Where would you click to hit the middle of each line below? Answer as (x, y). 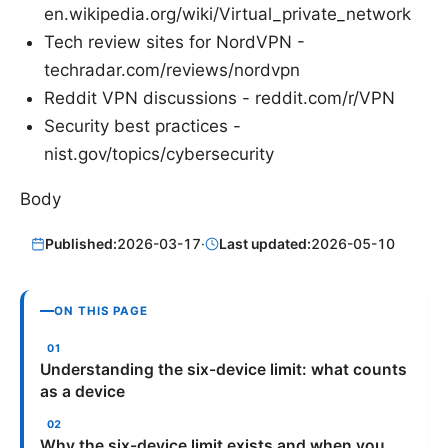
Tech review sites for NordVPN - (174, 42)
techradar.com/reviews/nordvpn (172, 70)
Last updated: (265, 243)
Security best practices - (142, 126)
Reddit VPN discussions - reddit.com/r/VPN (219, 98)
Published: (81, 243)
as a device (82, 391)
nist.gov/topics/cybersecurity (159, 154)
